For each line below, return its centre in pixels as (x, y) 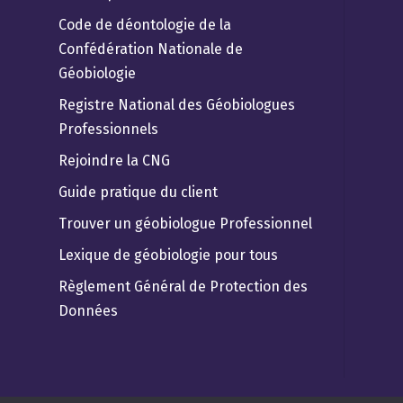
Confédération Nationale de (150, 49)
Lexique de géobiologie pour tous (168, 255)
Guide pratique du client (138, 192)
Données (88, 310)
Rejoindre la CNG (114, 160)
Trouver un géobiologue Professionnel (185, 223)
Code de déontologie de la (144, 24)
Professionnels (108, 129)
